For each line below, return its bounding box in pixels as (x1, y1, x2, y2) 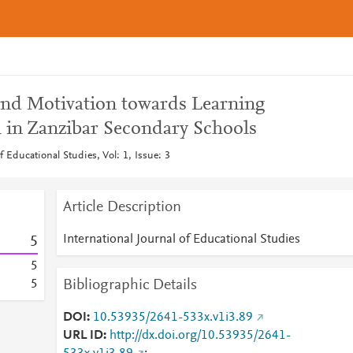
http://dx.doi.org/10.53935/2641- (109, 329, 291, 342)
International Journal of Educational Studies (62, 233, 300, 246)
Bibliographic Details (62, 277, 197, 293)
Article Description (62, 199, 181, 215)
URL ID (62, 329, 103, 342)
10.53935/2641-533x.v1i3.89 (92, 311, 253, 324)
